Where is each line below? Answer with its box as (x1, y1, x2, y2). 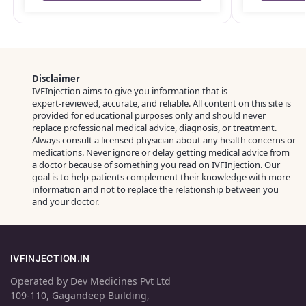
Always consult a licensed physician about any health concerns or (32, 133, 296, 146)
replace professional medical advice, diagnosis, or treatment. (32, 121, 277, 134)
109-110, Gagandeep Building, (10, 288, 150, 302)
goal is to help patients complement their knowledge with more (32, 170, 290, 183)
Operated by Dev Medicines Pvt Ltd (10, 274, 171, 288)
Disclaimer (32, 72, 80, 85)
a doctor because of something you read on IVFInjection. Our (32, 158, 280, 171)
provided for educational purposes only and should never (32, 109, 266, 122)
